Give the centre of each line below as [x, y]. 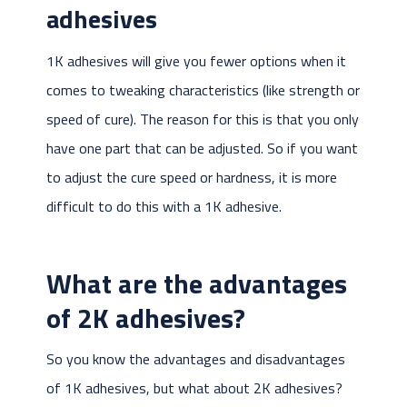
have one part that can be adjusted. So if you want [202, 149]
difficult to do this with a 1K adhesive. [164, 207]
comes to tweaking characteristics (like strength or [203, 90]
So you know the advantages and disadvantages [195, 359]
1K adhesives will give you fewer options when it [196, 61]
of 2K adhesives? [145, 318]
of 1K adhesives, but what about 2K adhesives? [194, 388]
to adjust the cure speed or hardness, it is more [191, 178]
